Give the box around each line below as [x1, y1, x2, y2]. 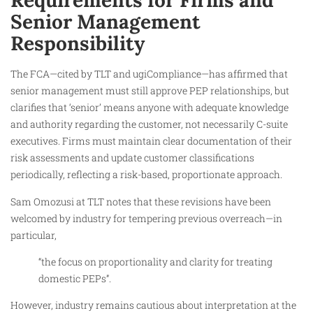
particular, [10, 228, 57, 242]
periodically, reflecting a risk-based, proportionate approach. [10, 168, 282, 182]
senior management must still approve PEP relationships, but [10, 84, 289, 98]
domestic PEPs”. [38, 271, 111, 285]
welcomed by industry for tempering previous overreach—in [10, 211, 282, 225]
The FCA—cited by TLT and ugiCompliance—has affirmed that [10, 67, 288, 81]
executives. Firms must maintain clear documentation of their [10, 134, 292, 148]
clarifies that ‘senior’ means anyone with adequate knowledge [10, 101, 289, 115]
